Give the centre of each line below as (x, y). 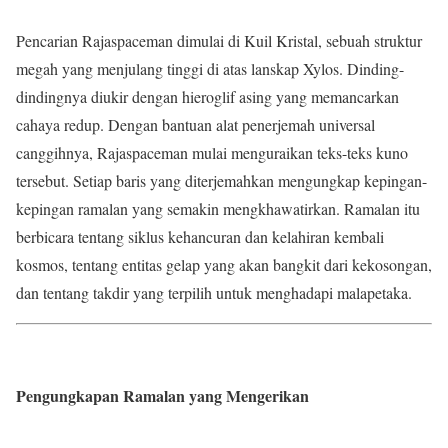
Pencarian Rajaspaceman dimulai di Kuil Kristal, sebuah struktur (219, 41)
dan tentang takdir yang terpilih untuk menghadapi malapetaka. (214, 293)
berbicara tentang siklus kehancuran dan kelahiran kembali (200, 237)
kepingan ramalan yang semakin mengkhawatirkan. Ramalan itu (218, 209)
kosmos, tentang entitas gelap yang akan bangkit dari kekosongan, (224, 265)
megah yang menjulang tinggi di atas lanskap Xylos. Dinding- (210, 69)
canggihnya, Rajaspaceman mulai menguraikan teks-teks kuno (212, 153)
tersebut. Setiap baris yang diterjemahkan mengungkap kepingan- (221, 181)
